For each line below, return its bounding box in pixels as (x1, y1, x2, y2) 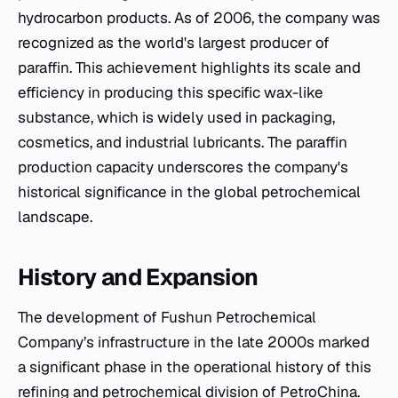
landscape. (18, 206, 92, 227)
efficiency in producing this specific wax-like (18, 82, 323, 102)
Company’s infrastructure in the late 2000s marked (18, 331, 370, 352)
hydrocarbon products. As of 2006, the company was (18, 7, 380, 28)
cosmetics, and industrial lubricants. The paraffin (18, 131, 347, 152)
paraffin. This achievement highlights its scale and (18, 57, 361, 77)
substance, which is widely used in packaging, (18, 107, 335, 127)
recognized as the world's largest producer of (18, 32, 330, 52)
